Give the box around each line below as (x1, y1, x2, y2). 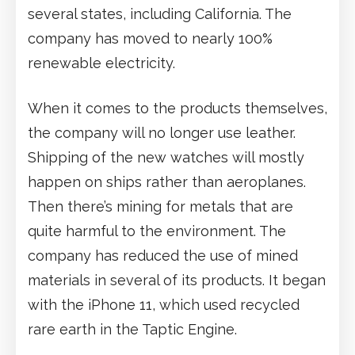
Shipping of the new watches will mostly (28, 148, 304, 166)
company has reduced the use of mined (28, 246, 298, 264)
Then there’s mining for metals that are (28, 197, 293, 215)
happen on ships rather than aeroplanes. (28, 173, 306, 190)
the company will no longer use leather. (28, 124, 296, 141)
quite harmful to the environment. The (28, 222, 286, 239)
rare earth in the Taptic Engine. (28, 320, 237, 338)
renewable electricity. (28, 54, 175, 71)
